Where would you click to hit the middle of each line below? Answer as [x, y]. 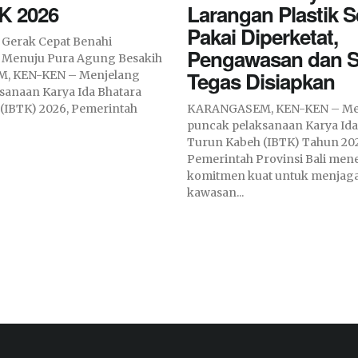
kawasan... [215, 192]
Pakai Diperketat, [263, 36]
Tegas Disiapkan [261, 81]
